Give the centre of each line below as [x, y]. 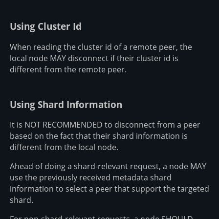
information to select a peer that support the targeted [109, 189]
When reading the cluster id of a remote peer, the [101, 47]
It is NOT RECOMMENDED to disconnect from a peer [105, 125]
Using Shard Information [66, 104]
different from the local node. [64, 147]
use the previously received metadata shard [91, 178]
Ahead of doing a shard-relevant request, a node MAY [108, 166]
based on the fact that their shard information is [99, 136]
